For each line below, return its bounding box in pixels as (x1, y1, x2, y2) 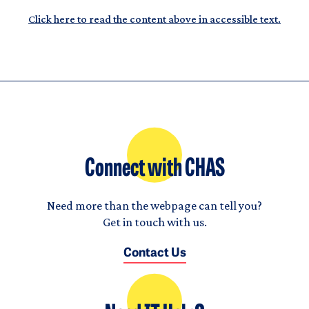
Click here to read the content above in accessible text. (28, 13, 281, 26)
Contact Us (123, 247, 186, 261)
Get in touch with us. (102, 215, 207, 230)
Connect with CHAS (84, 157, 225, 183)
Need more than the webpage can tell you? (47, 199, 262, 213)
